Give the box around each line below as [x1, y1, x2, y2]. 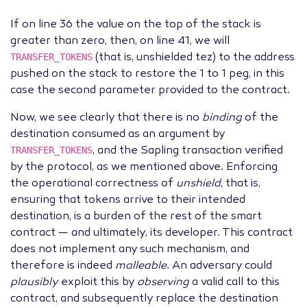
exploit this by [58, 277, 137, 288]
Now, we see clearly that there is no [10, 112, 202, 124]
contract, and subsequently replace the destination [10, 293, 278, 305]
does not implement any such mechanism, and [10, 244, 249, 256]
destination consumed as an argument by [10, 129, 225, 140]
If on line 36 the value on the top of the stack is [10, 19, 261, 31]
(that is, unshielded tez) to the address [93, 52, 295, 64]
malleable [115, 260, 167, 272]
